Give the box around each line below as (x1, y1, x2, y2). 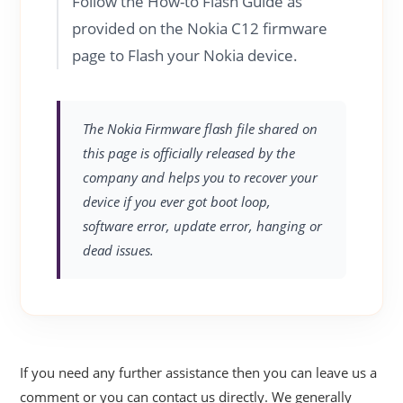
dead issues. (83, 240, 155, 259)
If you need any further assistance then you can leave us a (20, 363, 378, 381)
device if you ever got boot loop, (83, 192, 272, 210)
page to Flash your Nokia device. (72, 44, 299, 66)
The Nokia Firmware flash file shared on (83, 119, 318, 138)
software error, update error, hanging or (83, 216, 323, 235)
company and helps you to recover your (83, 167, 318, 186)
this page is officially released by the (83, 143, 296, 162)
